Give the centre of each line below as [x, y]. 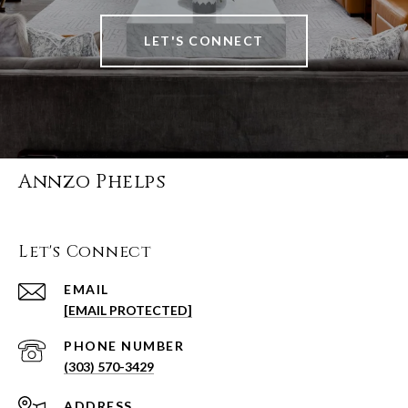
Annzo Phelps [92, 183]
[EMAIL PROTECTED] [128, 311]
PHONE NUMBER [124, 346]
